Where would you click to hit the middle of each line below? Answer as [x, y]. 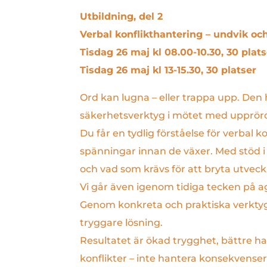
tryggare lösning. [122, 222]
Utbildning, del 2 [122, 16]
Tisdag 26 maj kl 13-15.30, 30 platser [168, 70]
